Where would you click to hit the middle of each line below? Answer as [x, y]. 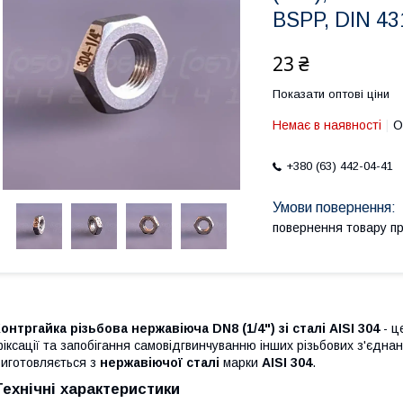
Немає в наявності [327, 125]
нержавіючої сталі [160, 363]
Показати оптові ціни [331, 94]
